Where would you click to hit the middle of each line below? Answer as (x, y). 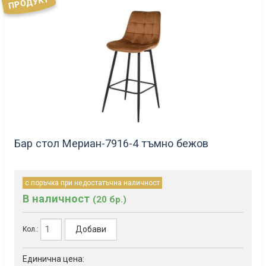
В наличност (58, 198)
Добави (91, 229)
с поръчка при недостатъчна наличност (93, 183)
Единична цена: (53, 259)
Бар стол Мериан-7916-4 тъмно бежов (111, 143)
